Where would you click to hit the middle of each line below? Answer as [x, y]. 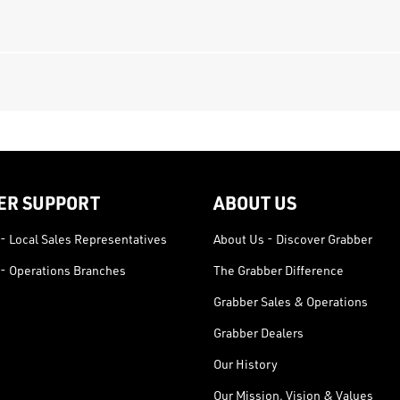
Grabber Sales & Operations [290, 302]
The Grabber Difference [278, 271]
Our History [245, 364]
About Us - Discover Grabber [292, 239]
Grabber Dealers [258, 333]
